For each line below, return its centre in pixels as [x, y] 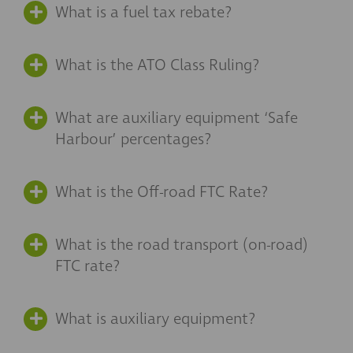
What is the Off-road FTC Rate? [162, 192]
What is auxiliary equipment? [155, 319]
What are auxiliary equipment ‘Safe [176, 118]
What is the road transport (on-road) [182, 245]
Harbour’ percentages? [133, 139]
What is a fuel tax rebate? [143, 13]
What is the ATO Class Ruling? [157, 65]
